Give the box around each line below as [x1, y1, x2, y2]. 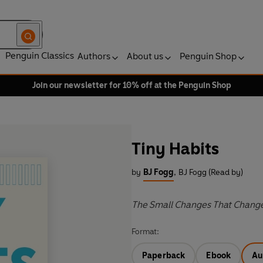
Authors [77, 50, 110, 62]
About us [127, 50, 163, 62]
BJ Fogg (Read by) [178, 167, 243, 178]
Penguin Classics [5, 50, 74, 61]
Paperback [142, 251, 186, 261]
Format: [131, 227, 159, 237]
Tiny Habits [131, 139, 219, 159]
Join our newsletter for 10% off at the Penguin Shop [32, 80, 231, 90]
